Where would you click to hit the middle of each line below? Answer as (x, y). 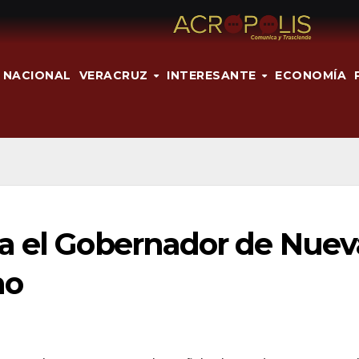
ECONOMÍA (311, 75)
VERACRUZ (115, 75)
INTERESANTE (214, 75)
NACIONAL (37, 75)
